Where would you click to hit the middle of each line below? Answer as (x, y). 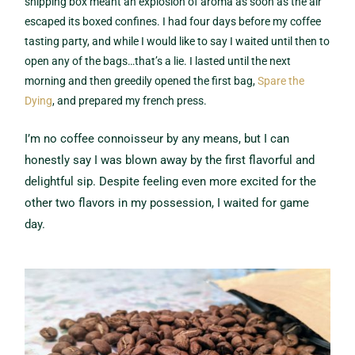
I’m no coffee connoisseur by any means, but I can (157, 138)
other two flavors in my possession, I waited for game (167, 202)
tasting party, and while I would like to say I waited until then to (177, 41)
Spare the (281, 81)
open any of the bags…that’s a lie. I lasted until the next (158, 61)
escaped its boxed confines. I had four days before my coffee (173, 21)
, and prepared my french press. (130, 101)
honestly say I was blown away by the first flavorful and (170, 160)
